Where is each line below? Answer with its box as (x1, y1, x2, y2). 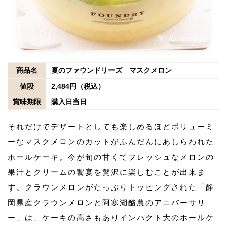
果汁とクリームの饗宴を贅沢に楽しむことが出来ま (8, 167, 206, 176)
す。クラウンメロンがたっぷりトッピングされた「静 (8, 182, 214, 192)
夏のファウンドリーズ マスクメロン (51, 66, 172, 74)
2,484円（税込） (51, 82, 105, 90)
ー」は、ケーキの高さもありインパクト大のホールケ (8, 213, 214, 222)
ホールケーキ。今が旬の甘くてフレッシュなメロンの (8, 152, 214, 161)
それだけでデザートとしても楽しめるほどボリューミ (8, 122, 214, 131)
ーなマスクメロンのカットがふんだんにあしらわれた (8, 137, 214, 146)
